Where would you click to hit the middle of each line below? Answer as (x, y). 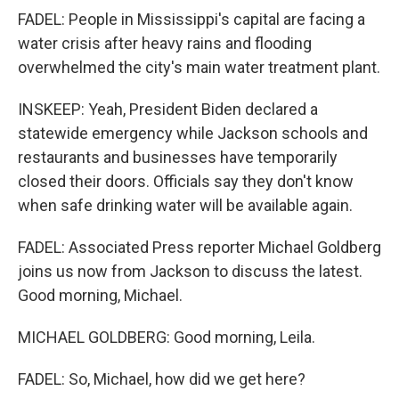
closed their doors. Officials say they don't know (186, 181)
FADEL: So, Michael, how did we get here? (162, 379)
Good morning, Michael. (100, 295)
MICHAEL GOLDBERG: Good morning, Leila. (167, 337)
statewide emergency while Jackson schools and (193, 133)
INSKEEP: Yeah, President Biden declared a (168, 109)
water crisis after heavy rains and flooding (165, 43)
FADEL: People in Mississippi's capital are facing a (191, 19)
